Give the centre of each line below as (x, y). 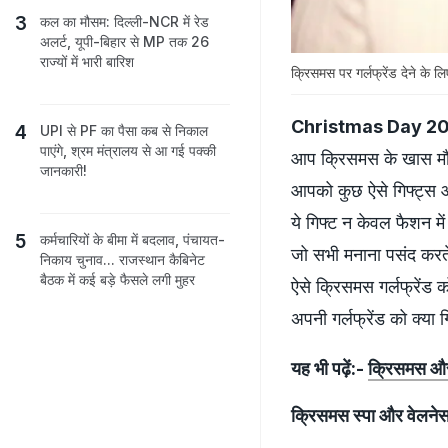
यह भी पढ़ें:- (329, 368)
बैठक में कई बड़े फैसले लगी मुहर (117, 279)
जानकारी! (63, 170)
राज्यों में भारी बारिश (87, 61)
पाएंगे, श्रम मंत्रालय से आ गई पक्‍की (128, 150)
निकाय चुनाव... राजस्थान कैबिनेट (122, 259)
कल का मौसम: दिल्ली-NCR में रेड (124, 21)
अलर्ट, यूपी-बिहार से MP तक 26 (124, 41)
